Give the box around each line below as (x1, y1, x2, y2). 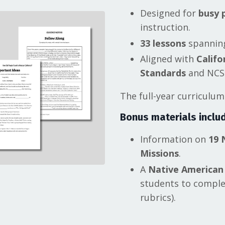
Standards (140, 67, 186, 79)
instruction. (140, 21, 190, 33)
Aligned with (140, 53, 196, 65)
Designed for (140, 7, 198, 19)
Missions (140, 147, 179, 160)
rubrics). (140, 191, 176, 203)
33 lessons (140, 37, 186, 49)
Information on (140, 133, 208, 146)
